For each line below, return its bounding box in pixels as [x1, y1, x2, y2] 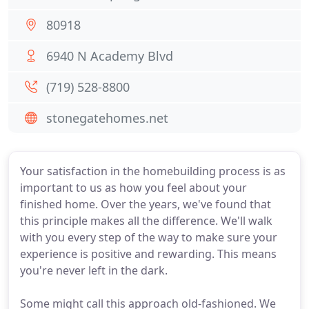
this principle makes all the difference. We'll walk [20, 213, 272, 228]
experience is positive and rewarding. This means [20, 246, 277, 261]
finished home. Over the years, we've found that [20, 197, 271, 212]
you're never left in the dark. [20, 263, 168, 278]
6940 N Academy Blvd [46, 48, 173, 64]
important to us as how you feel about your [20, 180, 247, 195]
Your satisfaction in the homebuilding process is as [20, 163, 286, 179]
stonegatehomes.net [46, 110, 168, 126]
